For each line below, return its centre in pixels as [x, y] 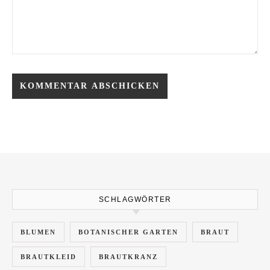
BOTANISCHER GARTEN [128, 232]
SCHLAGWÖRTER [135, 199]
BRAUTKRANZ [128, 256]
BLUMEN [38, 232]
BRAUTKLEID [49, 256]
